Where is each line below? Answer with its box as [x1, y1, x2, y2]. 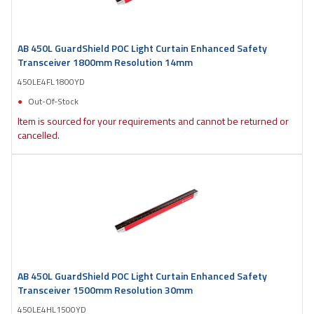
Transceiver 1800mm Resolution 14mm [18, 54, 193, 69]
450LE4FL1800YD [18, 74, 85, 88]
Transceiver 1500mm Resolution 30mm [18, 282, 193, 297]
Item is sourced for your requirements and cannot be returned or [18, 113, 289, 128]
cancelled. [18, 127, 60, 142]
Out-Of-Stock [28, 94, 78, 108]
